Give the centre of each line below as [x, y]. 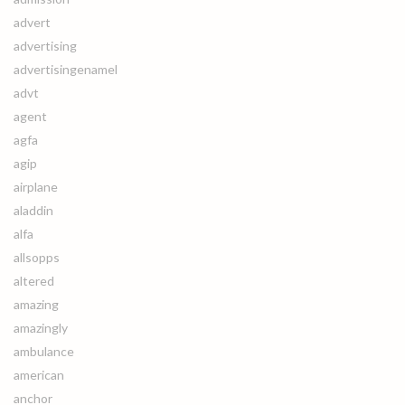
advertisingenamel [66, 69]
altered [34, 281]
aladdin [33, 210]
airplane [36, 187]
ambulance [44, 351]
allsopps [37, 257]
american [39, 375]
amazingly [41, 328]
